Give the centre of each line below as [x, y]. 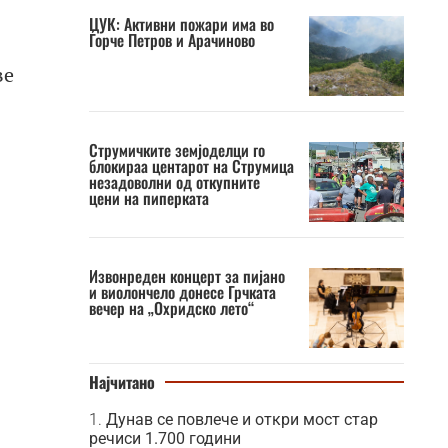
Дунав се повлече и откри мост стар [241, 419]
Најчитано [121, 382]
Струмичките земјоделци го [176, 150]
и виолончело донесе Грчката [182, 292]
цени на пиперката [148, 198]
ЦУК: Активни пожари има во [181, 24]
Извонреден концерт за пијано [186, 276]
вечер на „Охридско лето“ [171, 308]
